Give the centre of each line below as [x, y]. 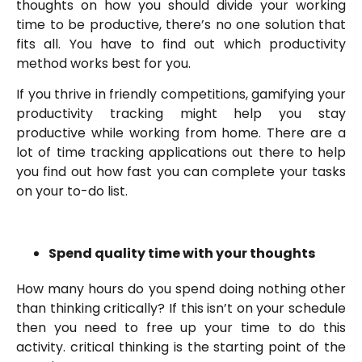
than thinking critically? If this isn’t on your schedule [181, 309]
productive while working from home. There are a [181, 133]
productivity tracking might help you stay [181, 114]
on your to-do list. [74, 192]
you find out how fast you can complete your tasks [181, 172]
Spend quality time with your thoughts [183, 254]
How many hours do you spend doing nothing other [181, 289]
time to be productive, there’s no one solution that [181, 25]
